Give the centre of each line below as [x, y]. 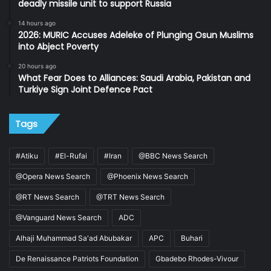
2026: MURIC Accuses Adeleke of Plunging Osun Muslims [136, 35]
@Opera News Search [53, 176]
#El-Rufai [71, 155]
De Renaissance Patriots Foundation [77, 258]
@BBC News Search [173, 155]
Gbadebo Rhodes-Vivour [197, 258]
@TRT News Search [130, 197]
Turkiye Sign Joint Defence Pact [85, 89]
